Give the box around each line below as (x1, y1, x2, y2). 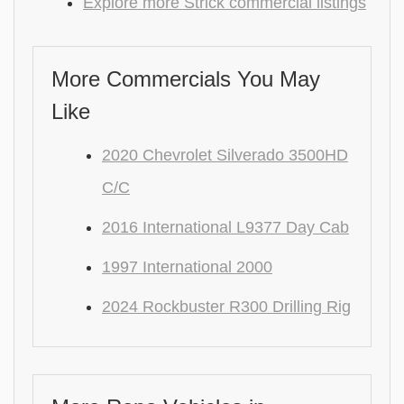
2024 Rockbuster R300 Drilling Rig (102, 298, 351, 316)
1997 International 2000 (102, 258, 272, 276)
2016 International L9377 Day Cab (102, 218, 349, 236)
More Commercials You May (51, 67, 320, 91)
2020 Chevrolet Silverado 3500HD (102, 146, 348, 164)
